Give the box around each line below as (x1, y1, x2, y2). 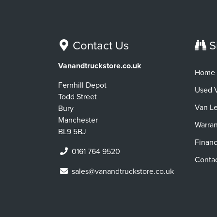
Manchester (58, 115, 98, 125)
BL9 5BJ (58, 126, 86, 137)
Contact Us (70, 39, 129, 53)
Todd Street (58, 92, 97, 102)
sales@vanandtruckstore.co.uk (72, 166, 174, 176)
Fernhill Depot (58, 80, 107, 90)
